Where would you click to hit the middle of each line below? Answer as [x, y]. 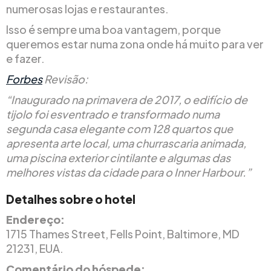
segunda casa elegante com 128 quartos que [119, 128]
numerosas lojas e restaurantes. [87, 8]
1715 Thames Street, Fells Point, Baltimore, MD [123, 233]
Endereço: [35, 219]
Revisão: [65, 79]
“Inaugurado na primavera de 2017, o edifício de [127, 99]
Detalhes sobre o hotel [71, 199]
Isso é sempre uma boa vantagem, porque [113, 29]
